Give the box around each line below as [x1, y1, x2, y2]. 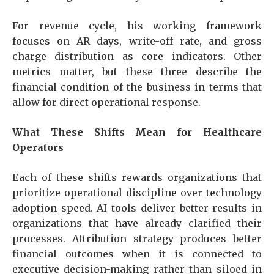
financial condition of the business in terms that [12, 81, 262, 93]
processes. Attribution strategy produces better [12, 232, 262, 245]
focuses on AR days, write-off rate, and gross [12, 35, 262, 47]
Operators [12, 141, 64, 154]
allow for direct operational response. [12, 96, 201, 108]
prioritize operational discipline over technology [12, 187, 262, 199]
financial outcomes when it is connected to [12, 248, 262, 260]
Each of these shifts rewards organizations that [12, 171, 262, 183]
